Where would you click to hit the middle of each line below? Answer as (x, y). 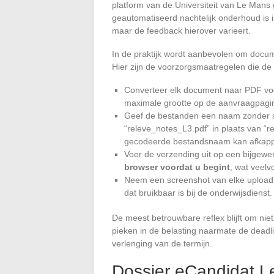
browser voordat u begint (177, 167)
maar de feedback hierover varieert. (181, 30)
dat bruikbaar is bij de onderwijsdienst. (198, 192)
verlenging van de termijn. (162, 243)
